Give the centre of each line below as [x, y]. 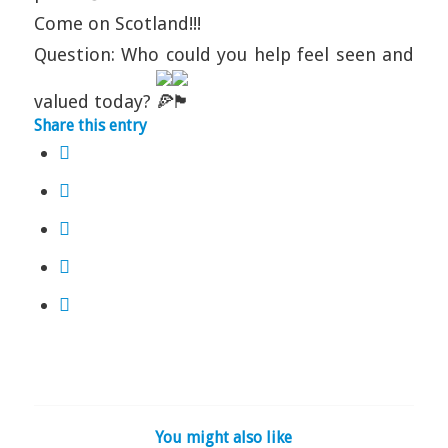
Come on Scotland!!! [117, 23]
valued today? [94, 101]
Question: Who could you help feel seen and [224, 54]
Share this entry [90, 125]
